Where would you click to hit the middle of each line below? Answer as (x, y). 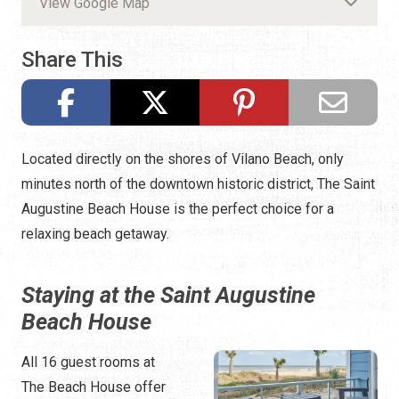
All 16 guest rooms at (88, 362)
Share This (72, 60)
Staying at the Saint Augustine (168, 296)
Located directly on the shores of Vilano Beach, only (183, 159)
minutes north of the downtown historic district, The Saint (198, 184)
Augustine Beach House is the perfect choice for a (178, 209)
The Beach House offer (94, 387)
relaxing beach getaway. (95, 234)
